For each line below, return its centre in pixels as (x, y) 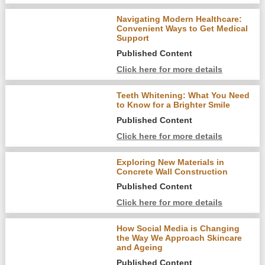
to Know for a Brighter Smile (174, 104)
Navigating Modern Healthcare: (180, 19)
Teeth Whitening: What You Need (183, 95)
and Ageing (140, 248)
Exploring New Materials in (171, 162)
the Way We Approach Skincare (180, 238)
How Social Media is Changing (178, 229)
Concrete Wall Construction (172, 171)
